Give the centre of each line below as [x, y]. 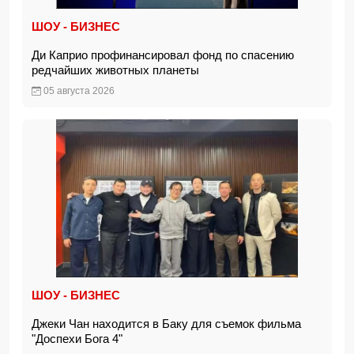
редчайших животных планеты [119, 70]
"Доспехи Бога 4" [80, 339]
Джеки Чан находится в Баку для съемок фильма [166, 324]
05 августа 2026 [78, 91]
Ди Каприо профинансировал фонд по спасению [163, 55]
